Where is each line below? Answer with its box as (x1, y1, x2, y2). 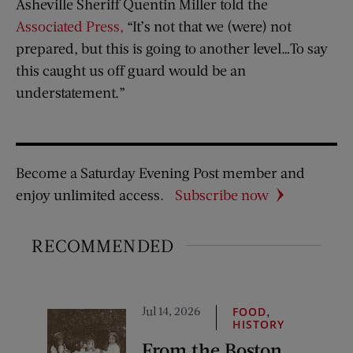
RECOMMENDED (32, 234, 175, 256)
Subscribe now (175, 185, 269, 203)
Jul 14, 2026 (142, 303, 200, 318)
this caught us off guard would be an (16, 61, 246, 79)
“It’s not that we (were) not (124, 17, 292, 35)
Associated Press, (16, 17, 124, 35)
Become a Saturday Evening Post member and (16, 163, 305, 181)
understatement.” (16, 83, 125, 101)
